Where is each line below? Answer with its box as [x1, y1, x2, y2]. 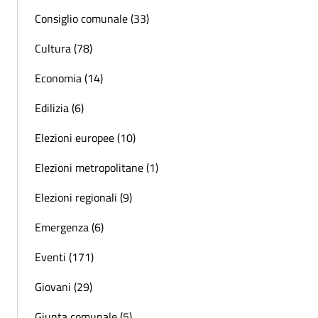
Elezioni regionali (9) [35, 189, 132, 207]
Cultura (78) [35, 40, 92, 57]
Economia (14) [35, 70, 103, 87]
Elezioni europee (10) [35, 129, 136, 147]
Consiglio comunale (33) [35, 10, 149, 28]
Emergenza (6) [35, 219, 104, 236]
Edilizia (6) [35, 99, 84, 117]
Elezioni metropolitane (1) [35, 159, 158, 177]
